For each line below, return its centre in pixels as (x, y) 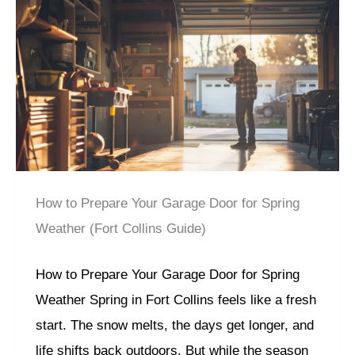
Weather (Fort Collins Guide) (121, 229)
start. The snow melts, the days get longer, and (175, 325)
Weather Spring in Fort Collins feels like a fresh (176, 300)
